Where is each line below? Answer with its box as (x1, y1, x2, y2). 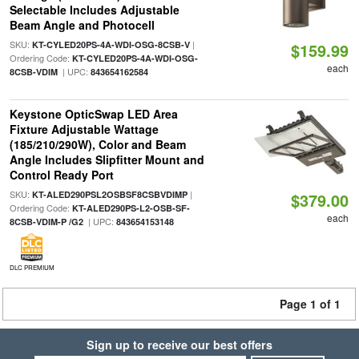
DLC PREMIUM (9, 263, 54, 272)
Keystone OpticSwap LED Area (9, 106, 178, 122)
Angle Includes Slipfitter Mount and (9, 151, 204, 167)
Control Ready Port (9, 167, 114, 183)
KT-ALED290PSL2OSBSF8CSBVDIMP (31, 188, 188, 200)
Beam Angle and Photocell (9, 17, 155, 33)
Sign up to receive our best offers (87, 337, 272, 353)
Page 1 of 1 (280, 296, 341, 312)
